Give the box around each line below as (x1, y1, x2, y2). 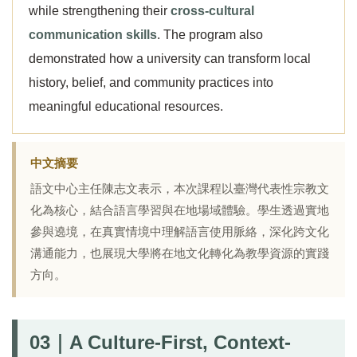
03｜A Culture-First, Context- (29, 331, 291, 353)
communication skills (29, 28, 157, 41)
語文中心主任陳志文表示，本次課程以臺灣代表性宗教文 (30, 182, 329, 195)
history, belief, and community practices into (29, 76, 273, 89)
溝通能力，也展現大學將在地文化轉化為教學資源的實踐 (30, 247, 329, 260)
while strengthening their (29, 4, 171, 18)
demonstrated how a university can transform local (29, 52, 311, 65)
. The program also (157, 28, 263, 41)
